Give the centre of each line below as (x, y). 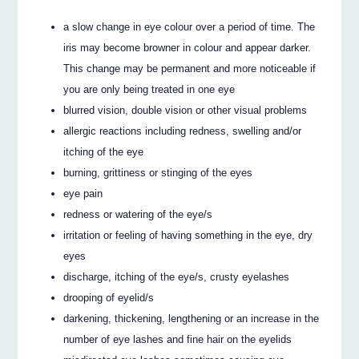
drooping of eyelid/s (109, 297)
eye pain (83, 193)
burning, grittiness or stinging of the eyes (158, 172)
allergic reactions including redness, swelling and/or (183, 131)
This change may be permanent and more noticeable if (190, 68)
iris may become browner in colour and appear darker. (188, 47)
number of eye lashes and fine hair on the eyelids (178, 339)
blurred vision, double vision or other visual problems (186, 110)
